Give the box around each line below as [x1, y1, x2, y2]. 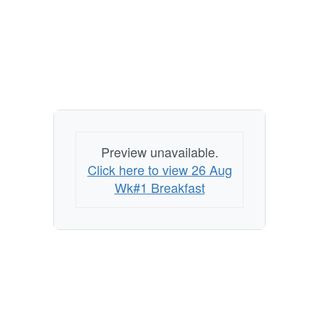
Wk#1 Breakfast [114, 178, 205, 197]
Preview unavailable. [100, 142, 219, 162]
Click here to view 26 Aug [87, 160, 232, 179]
